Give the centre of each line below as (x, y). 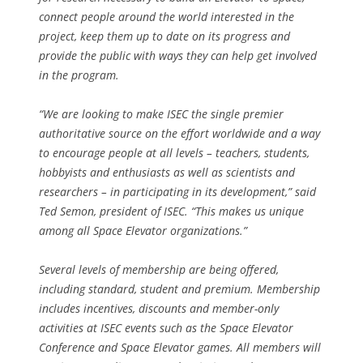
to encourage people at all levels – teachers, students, (174, 153)
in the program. (79, 75)
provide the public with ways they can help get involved (178, 56)
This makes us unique (250, 211)
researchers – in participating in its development (162, 192)
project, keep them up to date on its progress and (164, 36)
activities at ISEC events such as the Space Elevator (166, 328)
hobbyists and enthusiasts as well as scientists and (167, 173)
